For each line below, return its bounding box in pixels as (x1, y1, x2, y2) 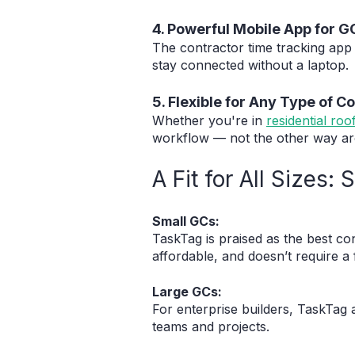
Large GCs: (152, 283, 222, 300)
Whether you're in (152, 112, 266, 128)
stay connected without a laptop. (152, 57, 349, 74)
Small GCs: (152, 213, 219, 230)
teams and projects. (152, 318, 269, 334)
